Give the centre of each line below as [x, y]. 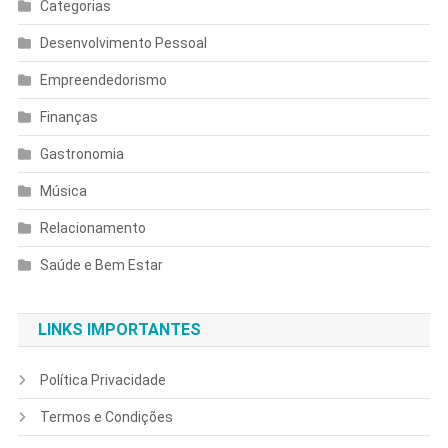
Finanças [68, 116]
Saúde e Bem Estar [101, 264]
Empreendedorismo [103, 79]
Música [63, 190]
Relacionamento [92, 227]
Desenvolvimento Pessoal [123, 42]
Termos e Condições [106, 416]
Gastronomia [81, 153]
